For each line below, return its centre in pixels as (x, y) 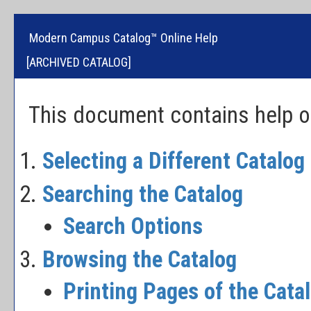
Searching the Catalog (143, 194)
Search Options (133, 226)
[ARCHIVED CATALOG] (79, 62)
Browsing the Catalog (140, 260)
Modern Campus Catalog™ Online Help (124, 38)
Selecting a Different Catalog (174, 161)
